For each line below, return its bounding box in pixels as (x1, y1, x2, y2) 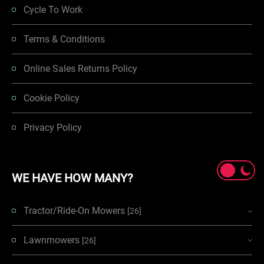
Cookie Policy (24, 93, 80, 104)
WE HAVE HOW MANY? (12, 171, 133, 185)
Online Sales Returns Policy (24, 63, 137, 74)
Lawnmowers (24, 235, 82, 246)
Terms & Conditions (24, 34, 105, 45)
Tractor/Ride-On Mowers (24, 205, 127, 216)
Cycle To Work (24, 4, 82, 15)
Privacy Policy (24, 122, 82, 133)
